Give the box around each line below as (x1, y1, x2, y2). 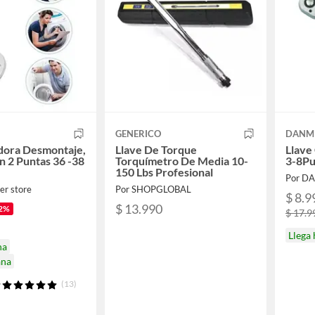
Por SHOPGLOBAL (115, 183, 191, 195)
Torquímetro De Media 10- (115, 153, 248, 167)
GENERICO (115, 127, 161, 139)
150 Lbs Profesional (115, 165, 213, 179)
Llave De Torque (115, 142, 197, 156)
